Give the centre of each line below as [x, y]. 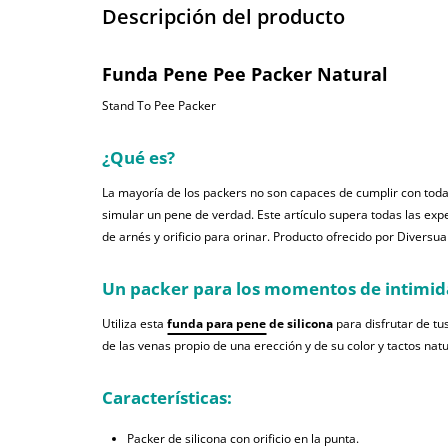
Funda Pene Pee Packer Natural [245, 74]
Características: [167, 398]
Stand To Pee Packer [159, 106]
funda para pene [216, 324]
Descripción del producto [223, 17]
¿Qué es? [138, 158]
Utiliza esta [134, 324]
